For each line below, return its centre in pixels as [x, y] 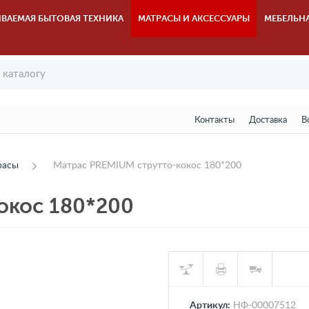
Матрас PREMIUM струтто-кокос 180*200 [147, 166]
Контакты [214, 120]
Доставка [268, 120]
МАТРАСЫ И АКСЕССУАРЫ [194, 18]
